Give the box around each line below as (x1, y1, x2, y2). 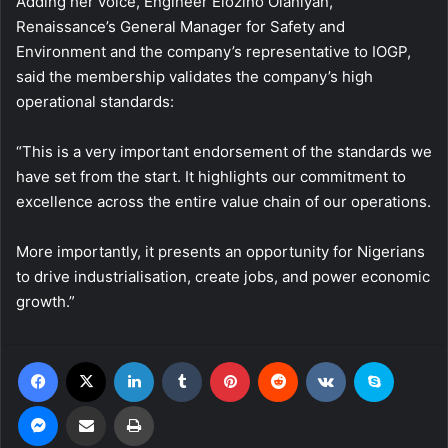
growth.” (16, 291, 75, 311)
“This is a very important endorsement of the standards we (16, 141, 432, 161)
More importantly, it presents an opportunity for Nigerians (16, 241, 425, 261)
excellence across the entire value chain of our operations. (16, 191, 431, 211)
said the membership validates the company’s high (16, 66, 373, 86)
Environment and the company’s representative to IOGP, (16, 41, 411, 61)
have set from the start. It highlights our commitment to (16, 166, 406, 186)
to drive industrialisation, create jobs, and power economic (16, 266, 430, 286)
